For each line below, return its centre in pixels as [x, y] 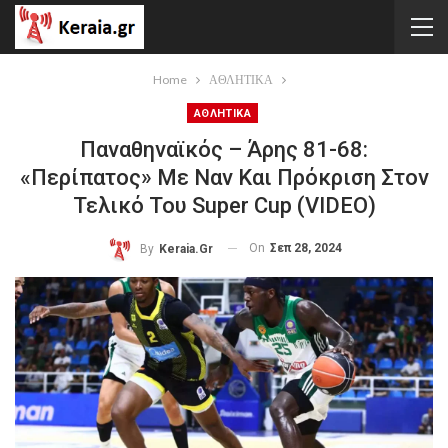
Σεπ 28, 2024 [305, 248]
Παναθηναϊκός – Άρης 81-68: [224, 149]
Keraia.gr [185, 248]
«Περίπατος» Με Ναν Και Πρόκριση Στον [224, 177]
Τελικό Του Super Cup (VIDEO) [224, 205]
